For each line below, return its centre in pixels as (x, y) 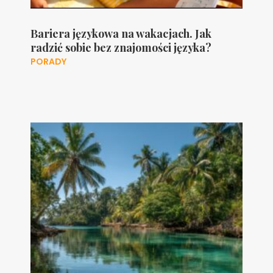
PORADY (48, 61)
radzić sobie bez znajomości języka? (121, 47)
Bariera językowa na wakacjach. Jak (121, 33)
